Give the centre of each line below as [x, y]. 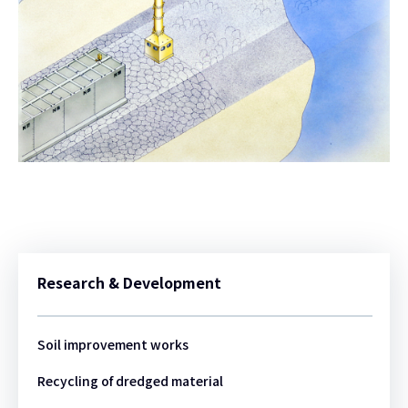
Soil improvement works [112, 345]
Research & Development [129, 283]
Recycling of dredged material [130, 381]
